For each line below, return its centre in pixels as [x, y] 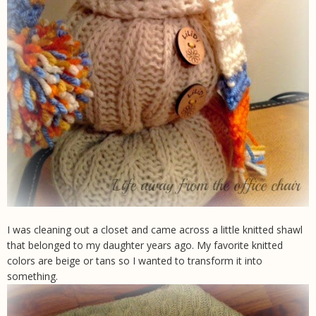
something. [32, 276]
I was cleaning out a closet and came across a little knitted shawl [155, 229]
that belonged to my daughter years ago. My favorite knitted [145, 245]
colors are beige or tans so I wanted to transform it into [135, 260]
